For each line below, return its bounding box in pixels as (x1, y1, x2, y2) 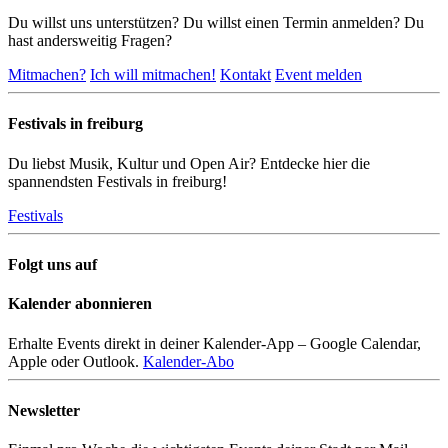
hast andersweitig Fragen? (8, 32, 172, 50)
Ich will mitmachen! (90, 66, 216, 84)
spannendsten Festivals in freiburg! (8, 172, 227, 190)
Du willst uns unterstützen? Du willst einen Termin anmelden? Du (8, 14, 424, 32)
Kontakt (220, 66, 271, 84)
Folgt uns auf (8, 256, 97, 274)
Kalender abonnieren (8, 295, 152, 313)
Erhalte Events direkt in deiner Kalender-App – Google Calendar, (8, 334, 421, 352)
